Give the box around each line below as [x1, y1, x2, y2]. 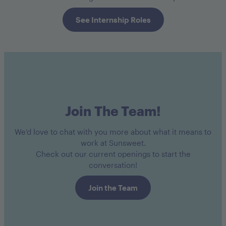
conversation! [89, 160, 137, 170]
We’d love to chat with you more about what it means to [15, 127, 211, 137]
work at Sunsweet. [80, 138, 146, 148]
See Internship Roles [75, 15, 151, 24]
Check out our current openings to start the [35, 149, 191, 159]
